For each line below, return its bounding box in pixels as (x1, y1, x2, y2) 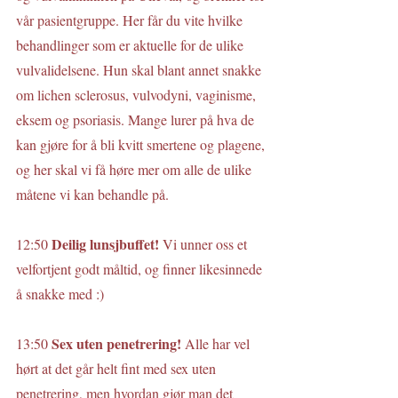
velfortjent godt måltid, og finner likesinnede (16, 259, 266, 278)
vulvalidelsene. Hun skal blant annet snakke (16, 60, 265, 79)
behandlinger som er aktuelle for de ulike (16, 36, 247, 54)
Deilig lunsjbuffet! (52, 234, 163, 254)
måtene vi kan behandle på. (16, 185, 169, 203)
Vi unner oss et (163, 235, 251, 253)
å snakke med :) (16, 284, 104, 303)
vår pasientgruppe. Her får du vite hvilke (16, 11, 246, 29)
